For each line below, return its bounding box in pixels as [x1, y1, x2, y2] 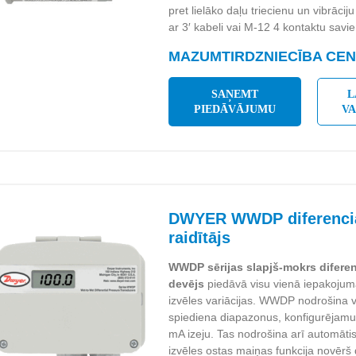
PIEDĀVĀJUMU [194, 103, 277, 115]
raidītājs [168, 229, 231, 246]
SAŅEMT [211, 88, 259, 100]
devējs [168, 277, 205, 290]
